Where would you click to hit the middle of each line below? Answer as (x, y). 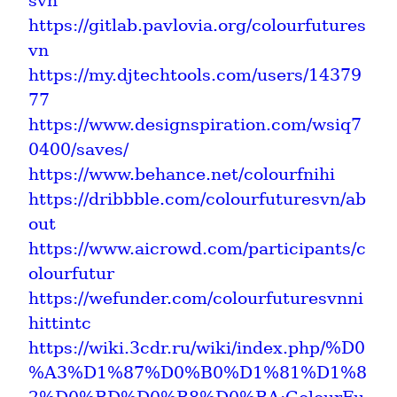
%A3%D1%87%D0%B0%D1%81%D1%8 (198, 372)
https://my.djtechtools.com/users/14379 (195, 74)
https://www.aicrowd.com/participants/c (197, 248)
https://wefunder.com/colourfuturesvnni (196, 298)
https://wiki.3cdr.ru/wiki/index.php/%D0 (197, 347)
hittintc (60, 323)
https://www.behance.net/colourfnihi (182, 174)
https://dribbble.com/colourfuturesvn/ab (197, 198)
